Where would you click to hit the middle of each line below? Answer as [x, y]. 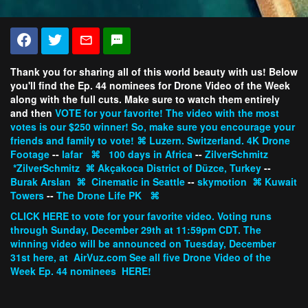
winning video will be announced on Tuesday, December [143, 243]
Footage [30, 154]
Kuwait [281, 181]
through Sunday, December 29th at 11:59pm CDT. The [136, 230]
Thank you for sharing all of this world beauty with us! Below [154, 71]
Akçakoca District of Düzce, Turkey [179, 168]
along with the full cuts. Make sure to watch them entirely [145, 99]
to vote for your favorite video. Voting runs [170, 216]
